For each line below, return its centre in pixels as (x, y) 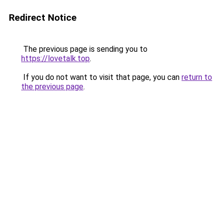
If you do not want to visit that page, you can (101, 77)
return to (197, 77)
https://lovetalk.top (55, 58)
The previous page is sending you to (84, 49)
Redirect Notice (43, 18)
